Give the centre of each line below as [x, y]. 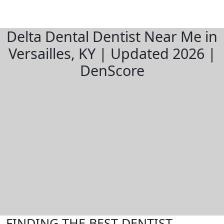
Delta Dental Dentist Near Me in [112, 36]
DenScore [112, 70]
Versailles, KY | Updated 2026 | [112, 53]
